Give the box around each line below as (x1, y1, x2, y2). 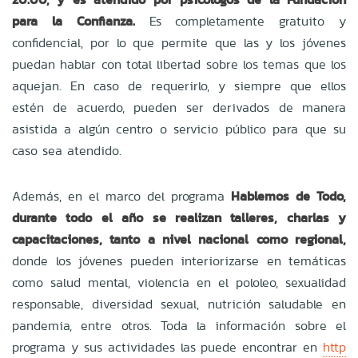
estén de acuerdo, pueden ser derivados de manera (12, 97, 346, 117)
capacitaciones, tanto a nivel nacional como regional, (12, 229, 346, 249)
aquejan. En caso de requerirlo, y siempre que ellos (12, 76, 346, 95)
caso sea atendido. (12, 141, 121, 160)
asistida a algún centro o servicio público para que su (12, 119, 346, 138)
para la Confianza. (12, 11, 135, 30)
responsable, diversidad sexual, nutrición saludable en (12, 294, 346, 313)
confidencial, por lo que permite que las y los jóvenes (12, 33, 346, 52)
